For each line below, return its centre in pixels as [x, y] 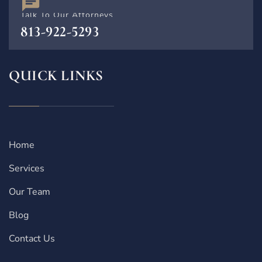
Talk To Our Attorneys [67, 15]
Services [27, 168]
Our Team [30, 192]
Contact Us [32, 238]
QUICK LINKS [56, 75]
